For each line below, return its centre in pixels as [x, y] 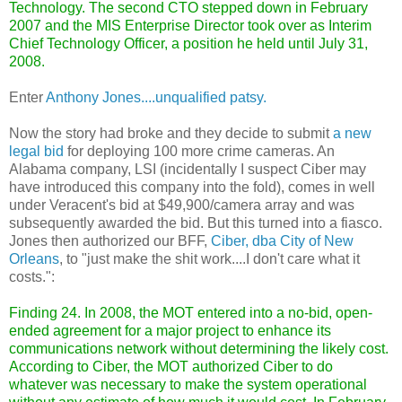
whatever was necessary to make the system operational [188, 384]
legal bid [36, 151]
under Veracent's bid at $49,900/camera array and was [182, 205]
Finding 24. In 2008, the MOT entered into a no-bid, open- [191, 312]
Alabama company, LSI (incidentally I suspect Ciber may [188, 169]
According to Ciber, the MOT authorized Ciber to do [171, 366]
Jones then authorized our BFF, [110, 240]
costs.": [32, 276]
